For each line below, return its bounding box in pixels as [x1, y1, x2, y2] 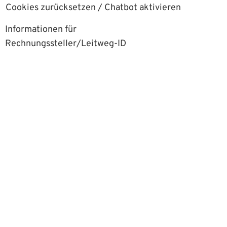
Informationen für [5, 24, 77, 35]
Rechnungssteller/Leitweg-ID [5, 38, 126, 50]
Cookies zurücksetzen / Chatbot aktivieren [6, 2, 181, 14]
